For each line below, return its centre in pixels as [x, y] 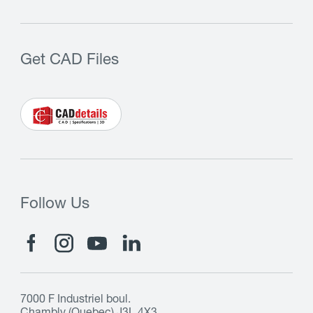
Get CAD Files [70, 61]
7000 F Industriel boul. [75, 301]
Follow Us [55, 205]
